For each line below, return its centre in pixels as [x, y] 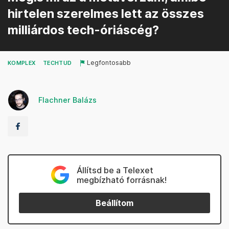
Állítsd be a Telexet [115, 170]
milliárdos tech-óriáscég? [83, 30]
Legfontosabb [109, 63]
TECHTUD [58, 63]
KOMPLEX [22, 63]
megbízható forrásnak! [121, 180]
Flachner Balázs [67, 100]
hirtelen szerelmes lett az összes [106, 14]
